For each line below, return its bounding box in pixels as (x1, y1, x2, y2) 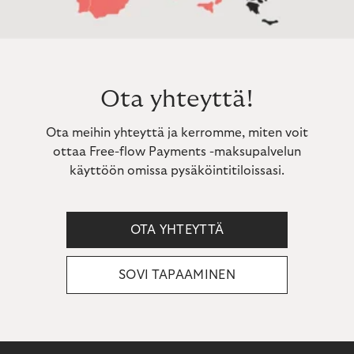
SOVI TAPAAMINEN (119, 268, 235, 281)
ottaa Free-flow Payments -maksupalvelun (53, 145, 301, 158)
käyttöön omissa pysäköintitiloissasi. (70, 164, 284, 177)
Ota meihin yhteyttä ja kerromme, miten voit (46, 126, 308, 139)
